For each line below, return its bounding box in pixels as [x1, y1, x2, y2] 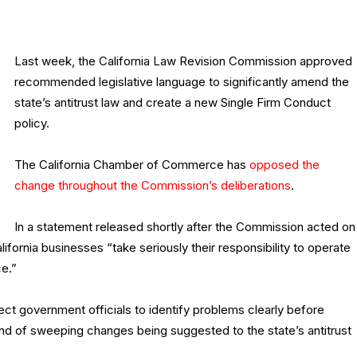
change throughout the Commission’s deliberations [14, 178, 291, 194]
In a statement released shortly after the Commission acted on [14, 219, 355, 235]
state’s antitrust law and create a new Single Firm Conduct [14, 95, 331, 111]
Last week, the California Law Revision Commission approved [14, 53, 352, 69]
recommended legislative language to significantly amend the [14, 74, 349, 90]
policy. [14, 116, 49, 131]
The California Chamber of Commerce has [14, 157, 249, 173]
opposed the [249, 157, 320, 173]
